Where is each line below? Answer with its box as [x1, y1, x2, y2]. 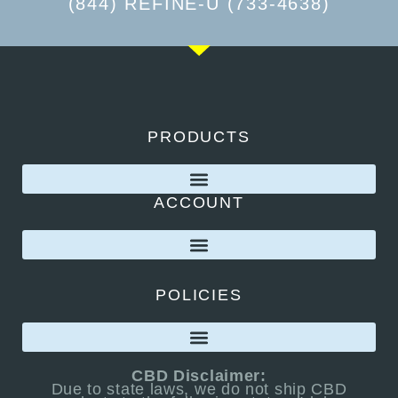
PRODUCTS [147, 128, 251, 146]
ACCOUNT [154, 194, 244, 211]
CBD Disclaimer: [131, 367, 267, 385]
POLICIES [155, 286, 243, 304]
